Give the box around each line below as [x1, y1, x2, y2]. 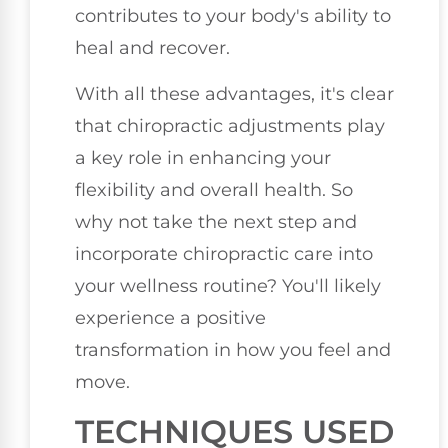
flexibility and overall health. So [75, 179, 353, 202]
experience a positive [75, 307, 266, 330]
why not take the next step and [75, 211, 357, 234]
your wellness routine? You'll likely [75, 275, 381, 298]
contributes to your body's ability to [75, 4, 391, 27]
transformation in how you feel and [75, 339, 391, 362]
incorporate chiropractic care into [75, 243, 373, 266]
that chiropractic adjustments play [75, 115, 385, 138]
